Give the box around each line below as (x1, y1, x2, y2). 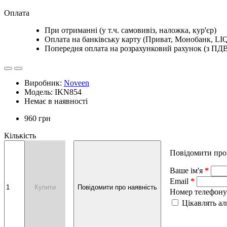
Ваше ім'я (170, 166, 203, 175)
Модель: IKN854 (24, 87, 82, 96)
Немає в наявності (24, 96, 88, 105)
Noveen (64, 78, 89, 87)
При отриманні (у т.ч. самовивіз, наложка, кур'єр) (45, 25, 216, 34)
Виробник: (24, 78, 64, 87)
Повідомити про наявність (78, 183, 157, 192)
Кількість (4, 131, 36, 140)
